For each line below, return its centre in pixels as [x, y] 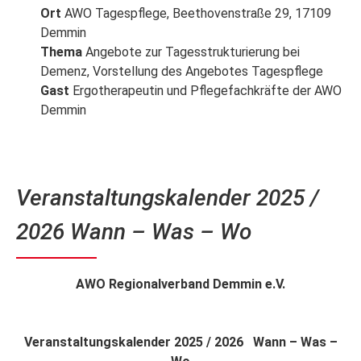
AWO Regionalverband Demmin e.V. [180, 284]
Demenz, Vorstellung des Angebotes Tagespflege [182, 71]
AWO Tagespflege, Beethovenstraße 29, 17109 [198, 13]
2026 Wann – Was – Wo [134, 231]
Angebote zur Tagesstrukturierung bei [191, 52]
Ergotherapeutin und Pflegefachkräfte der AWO [205, 90]
